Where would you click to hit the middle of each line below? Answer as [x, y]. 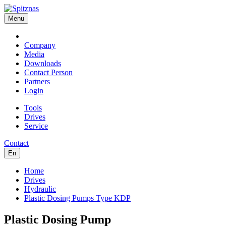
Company [40, 45]
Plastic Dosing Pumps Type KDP [77, 198]
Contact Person [48, 72]
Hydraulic [40, 189]
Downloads [43, 63]
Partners [37, 81]
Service [36, 126]
